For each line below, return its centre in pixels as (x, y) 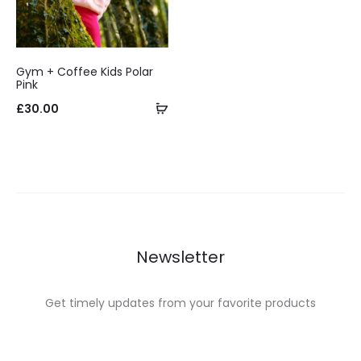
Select (186, 108)
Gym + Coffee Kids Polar (85, 72)
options (190, 132)
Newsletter (180, 257)
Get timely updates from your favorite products (180, 303)
